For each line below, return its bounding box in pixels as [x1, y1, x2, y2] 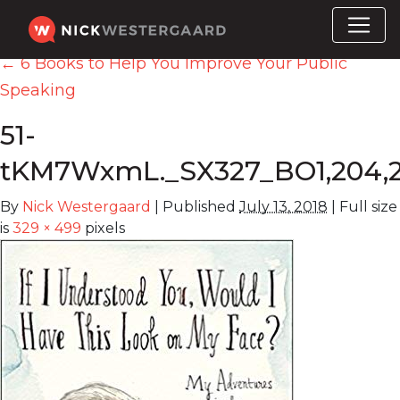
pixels [81, 220, 125, 237]
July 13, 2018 [239, 198, 328, 215]
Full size [336, 198, 397, 215]
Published [162, 198, 236, 215]
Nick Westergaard [22, 198, 151, 215]
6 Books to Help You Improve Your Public [16, 54, 347, 73]
